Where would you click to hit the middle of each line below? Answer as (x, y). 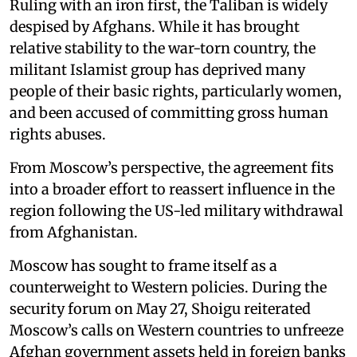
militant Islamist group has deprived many (157, 69)
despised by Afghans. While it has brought (155, 26)
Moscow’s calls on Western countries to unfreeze (177, 330)
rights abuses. (58, 134)
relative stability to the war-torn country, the (163, 48)
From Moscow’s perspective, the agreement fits (172, 167)
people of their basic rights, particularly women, (176, 91)
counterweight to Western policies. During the (168, 287)
